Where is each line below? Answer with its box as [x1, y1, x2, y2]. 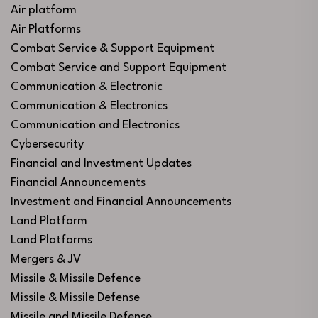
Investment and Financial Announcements [11, 195, 231, 208]
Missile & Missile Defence [11, 272, 141, 285]
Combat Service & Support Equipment [11, 42, 214, 55]
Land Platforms [11, 234, 92, 246]
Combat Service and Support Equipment [11, 61, 226, 74]
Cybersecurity [11, 138, 84, 150]
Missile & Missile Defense [11, 291, 140, 304]
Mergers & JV [11, 253, 81, 265]
